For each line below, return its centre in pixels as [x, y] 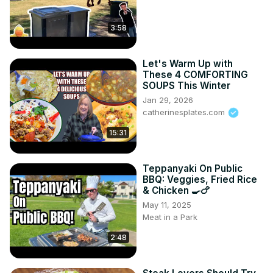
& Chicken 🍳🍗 [176, 190]
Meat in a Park [170, 217]
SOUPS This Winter [186, 85]
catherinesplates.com [185, 112]
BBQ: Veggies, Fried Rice [200, 179]
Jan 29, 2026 [168, 100]
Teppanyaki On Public [193, 168]
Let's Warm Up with [188, 63]
